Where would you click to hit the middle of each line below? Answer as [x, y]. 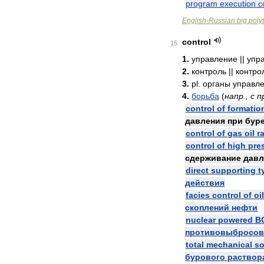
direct [197, 170]
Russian [222, 21]
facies [198, 195]
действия [205, 183]
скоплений [207, 207]
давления [205, 121]
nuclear [201, 220]
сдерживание [213, 158]
